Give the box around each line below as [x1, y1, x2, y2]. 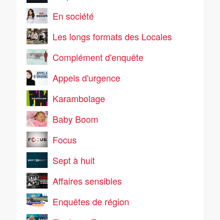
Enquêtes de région [53, 195, 129, 208]
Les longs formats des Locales [53, 30, 172, 43]
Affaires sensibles [53, 174, 122, 187]
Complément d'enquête [53, 51, 143, 63]
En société [53, 9, 94, 22]
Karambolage [53, 92, 105, 105]
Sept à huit [53, 154, 95, 166]
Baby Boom [53, 112, 98, 125]
